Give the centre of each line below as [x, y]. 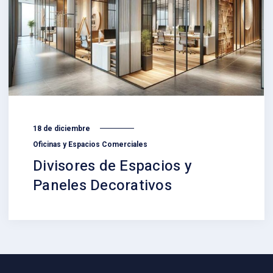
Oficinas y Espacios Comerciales [90, 145]
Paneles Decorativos [102, 186]
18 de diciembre [62, 128]
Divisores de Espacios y [112, 166]
